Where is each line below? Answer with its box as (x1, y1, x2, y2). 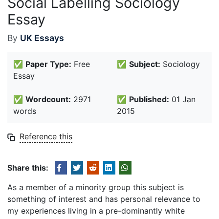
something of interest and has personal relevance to (7, 194, 200, 204)
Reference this (20, 131, 72, 141)
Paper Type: (25, 59, 71, 69)
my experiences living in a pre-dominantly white (7, 206, 185, 216)
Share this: (7, 163, 48, 173)
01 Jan (169, 94, 196, 104)
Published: (129, 94, 169, 104)
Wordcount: (25, 94, 71, 104)
